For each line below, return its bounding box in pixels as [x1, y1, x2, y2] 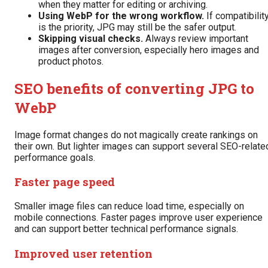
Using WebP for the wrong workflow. [38, 10, 204, 22]
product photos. [38, 55, 103, 67]
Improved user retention [14, 245, 153, 261]
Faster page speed [14, 174, 115, 190]
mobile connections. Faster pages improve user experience [14, 212, 263, 224]
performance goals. [14, 151, 95, 163]
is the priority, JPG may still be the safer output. [38, 21, 236, 33]
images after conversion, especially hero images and [38, 44, 259, 56]
